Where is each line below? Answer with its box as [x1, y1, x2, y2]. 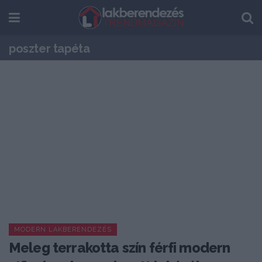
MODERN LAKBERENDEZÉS [14, 226, 112, 233]
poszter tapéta [9, 42, 90, 56]
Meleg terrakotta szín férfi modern [9, 239, 230, 256]
